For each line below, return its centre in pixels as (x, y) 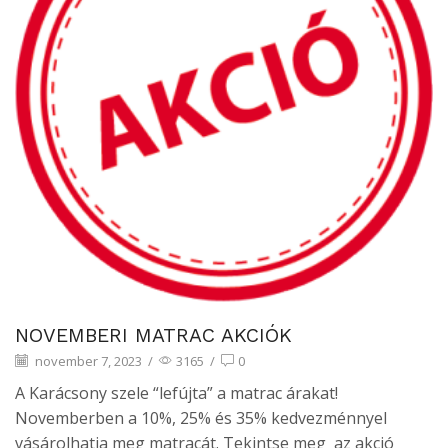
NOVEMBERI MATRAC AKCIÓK (153, 335)
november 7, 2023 (87, 361)
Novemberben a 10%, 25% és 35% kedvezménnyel (201, 417)
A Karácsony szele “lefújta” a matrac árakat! (176, 392)
